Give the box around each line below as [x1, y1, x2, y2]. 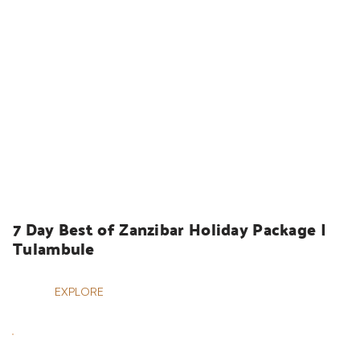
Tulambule [13, 233, 95, 264]
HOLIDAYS [35, 170, 88, 185]
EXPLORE [55, 284, 104, 299]
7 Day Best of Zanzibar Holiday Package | [13, 214, 326, 245]
